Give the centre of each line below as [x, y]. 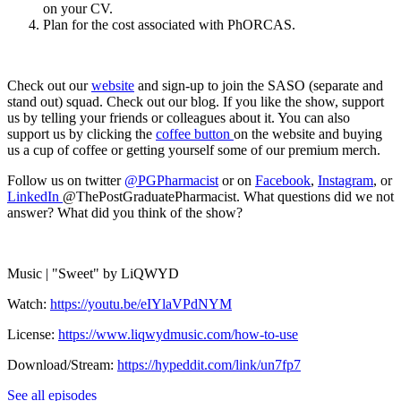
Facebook [283, 180]
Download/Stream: [62, 364]
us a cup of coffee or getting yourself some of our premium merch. [194, 149]
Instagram [346, 180]
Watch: [29, 303]
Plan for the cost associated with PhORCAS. [169, 24]
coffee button [195, 133]
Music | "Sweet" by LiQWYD [93, 273]
